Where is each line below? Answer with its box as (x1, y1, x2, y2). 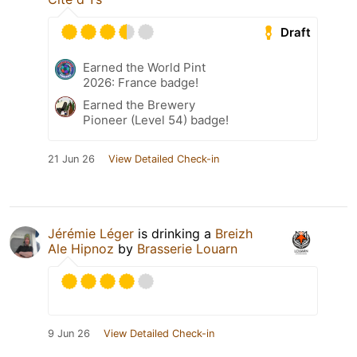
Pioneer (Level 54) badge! (83, 112, 229, 128)
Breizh (215, 226, 253, 242)
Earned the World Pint (83, 60, 206, 76)
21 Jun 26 (48, 153, 95, 166)
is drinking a (134, 226, 215, 242)
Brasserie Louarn (137, 241, 237, 257)
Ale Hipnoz (48, 241, 114, 257)
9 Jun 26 (48, 328, 90, 340)
